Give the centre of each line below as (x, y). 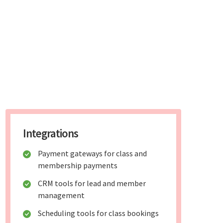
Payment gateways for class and (93, 154)
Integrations (51, 133)
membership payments (78, 166)
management (61, 195)
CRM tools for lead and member (92, 183)
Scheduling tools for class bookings (99, 213)
